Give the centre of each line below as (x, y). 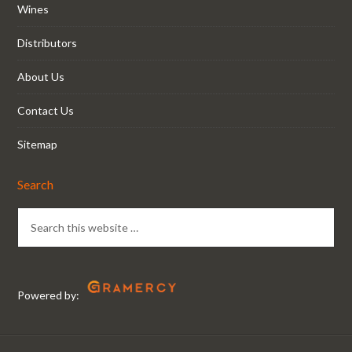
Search (36, 184)
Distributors (48, 43)
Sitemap (38, 144)
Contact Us (46, 110)
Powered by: (49, 295)
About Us (41, 77)
